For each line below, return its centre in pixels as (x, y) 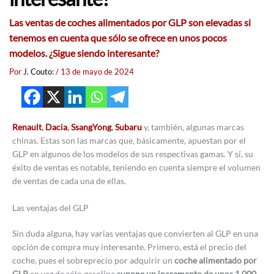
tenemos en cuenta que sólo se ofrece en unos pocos (118, 38)
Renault (27, 127)
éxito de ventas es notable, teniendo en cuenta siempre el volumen (136, 167)
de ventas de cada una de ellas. (69, 180)
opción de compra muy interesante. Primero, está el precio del (129, 247)
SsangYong (91, 127)
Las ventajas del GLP (50, 207)
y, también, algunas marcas (194, 127)
